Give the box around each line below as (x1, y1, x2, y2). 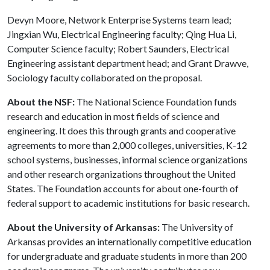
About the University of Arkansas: (7, 221, 160, 233)
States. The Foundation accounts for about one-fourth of (7, 183, 239, 194)
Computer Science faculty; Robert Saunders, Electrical (7, 43, 229, 54)
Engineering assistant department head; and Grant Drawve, (7, 57, 248, 69)
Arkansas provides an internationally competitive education (7, 236, 251, 247)
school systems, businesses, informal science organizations (7, 154, 248, 165)
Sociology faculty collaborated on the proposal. (7, 72, 202, 83)
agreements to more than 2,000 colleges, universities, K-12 (7, 139, 247, 151)
